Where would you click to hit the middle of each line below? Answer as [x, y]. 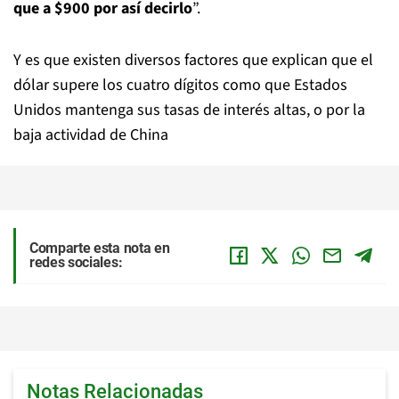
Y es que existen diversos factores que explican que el [193, 60]
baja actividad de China [91, 135]
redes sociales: [76, 262]
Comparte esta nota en [100, 248]
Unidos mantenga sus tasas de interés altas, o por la [189, 110]
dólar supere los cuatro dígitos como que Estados [180, 85]
